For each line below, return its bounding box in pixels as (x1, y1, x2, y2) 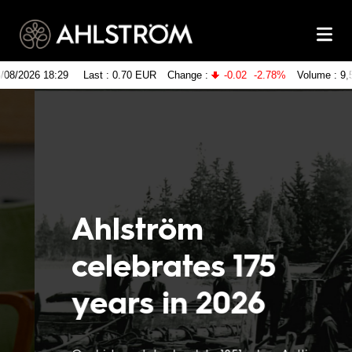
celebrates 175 (35, 244, 239, 285)
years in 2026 (35, 280, 229, 322)
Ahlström (35, 207, 167, 248)
